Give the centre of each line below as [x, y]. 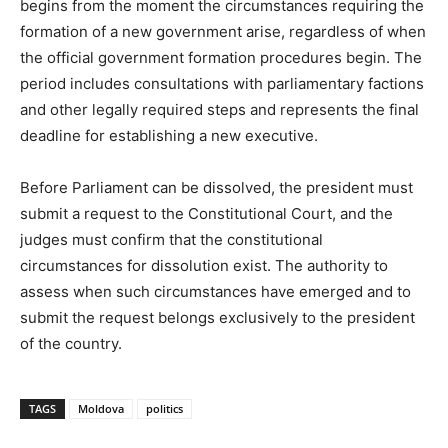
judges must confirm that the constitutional [171, 240]
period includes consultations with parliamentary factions [222, 84]
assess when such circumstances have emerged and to [215, 292]
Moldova [101, 409]
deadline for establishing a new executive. [169, 136]
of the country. [71, 344]
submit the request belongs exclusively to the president [217, 318]
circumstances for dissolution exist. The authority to [204, 266]
